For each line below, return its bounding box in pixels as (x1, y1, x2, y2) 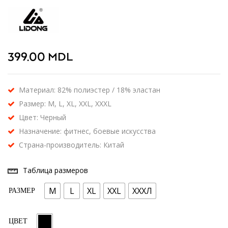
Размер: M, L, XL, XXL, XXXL (19, 99, 111, 108)
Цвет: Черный (19, 112, 66, 122)
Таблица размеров (23, 165, 88, 175)
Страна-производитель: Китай (19, 140, 124, 150)
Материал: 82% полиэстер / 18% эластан (19, 85, 160, 95)
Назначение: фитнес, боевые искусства (19, 126, 156, 136)
